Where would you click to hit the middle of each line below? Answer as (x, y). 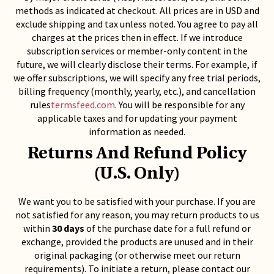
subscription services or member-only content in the (137, 51)
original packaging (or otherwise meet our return (137, 255)
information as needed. (137, 131)
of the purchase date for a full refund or (168, 228)
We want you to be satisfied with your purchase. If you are (137, 201)
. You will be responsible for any (180, 105)
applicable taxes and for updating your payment (137, 118)
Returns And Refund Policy (137, 154)
